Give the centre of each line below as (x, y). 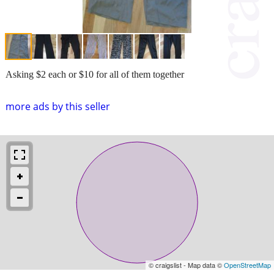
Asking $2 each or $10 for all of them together (95, 74)
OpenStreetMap (247, 265)
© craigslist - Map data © (186, 265)
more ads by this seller (58, 106)
